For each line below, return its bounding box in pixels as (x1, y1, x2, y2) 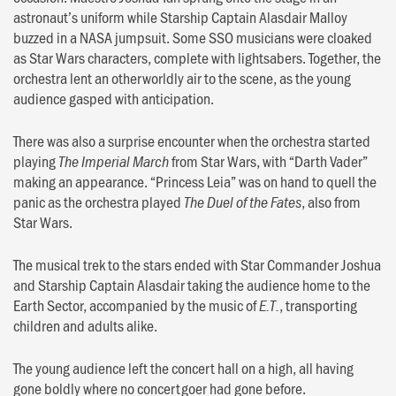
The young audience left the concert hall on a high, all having (13, 356, 354, 378)
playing (13, 149, 58, 171)
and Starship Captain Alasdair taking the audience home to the (13, 273, 370, 295)
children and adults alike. (13, 314, 157, 336)
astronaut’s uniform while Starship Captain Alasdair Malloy (13, 5, 347, 27)
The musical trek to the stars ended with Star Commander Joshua (13, 253, 381, 275)
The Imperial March (58, 150, 169, 171)
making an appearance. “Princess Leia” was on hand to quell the (13, 170, 377, 192)
